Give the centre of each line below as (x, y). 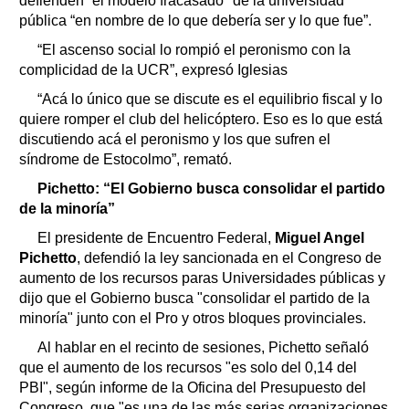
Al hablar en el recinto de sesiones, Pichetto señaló (203, 347)
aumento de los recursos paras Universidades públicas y (202, 278)
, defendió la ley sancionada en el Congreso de (229, 257)
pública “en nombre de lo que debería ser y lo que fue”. (195, 20)
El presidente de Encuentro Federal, (154, 237)
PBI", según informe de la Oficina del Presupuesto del (193, 387)
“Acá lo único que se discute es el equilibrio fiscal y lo (210, 99)
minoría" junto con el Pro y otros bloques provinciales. (193, 318)
